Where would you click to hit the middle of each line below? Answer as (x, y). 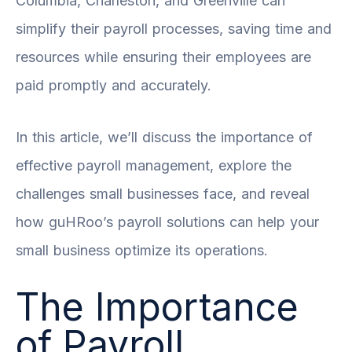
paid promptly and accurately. (114, 85)
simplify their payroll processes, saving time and (174, 28)
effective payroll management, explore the (154, 165)
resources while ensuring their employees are (163, 57)
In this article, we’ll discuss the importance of (164, 137)
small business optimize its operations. (142, 250)
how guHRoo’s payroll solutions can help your (167, 222)
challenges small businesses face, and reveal (163, 193)
